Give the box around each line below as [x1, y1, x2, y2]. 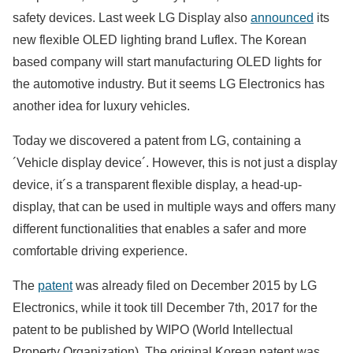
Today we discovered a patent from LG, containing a [13, 133, 301, 147]
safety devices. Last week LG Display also [13, 10, 251, 24]
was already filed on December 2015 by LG [72, 278, 317, 292]
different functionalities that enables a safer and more [13, 221, 307, 236]
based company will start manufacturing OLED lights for [13, 54, 321, 69]
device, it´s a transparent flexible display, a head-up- [13, 177, 302, 191]
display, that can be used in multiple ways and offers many [13, 199, 336, 214]
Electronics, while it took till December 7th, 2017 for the [13, 300, 318, 314]
